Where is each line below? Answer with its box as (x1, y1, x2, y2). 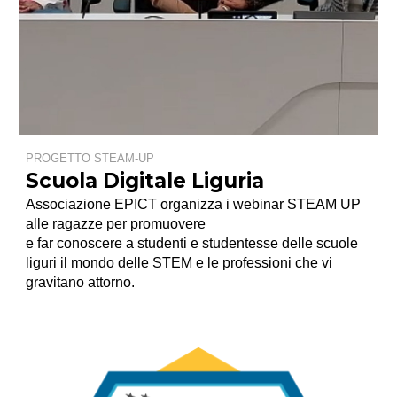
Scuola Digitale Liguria (26, 167, 265, 193)
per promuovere (103, 215, 206, 231)
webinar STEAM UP (233, 196, 362, 212)
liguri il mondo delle (26, 254, 153, 270)
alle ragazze (26, 215, 104, 231)
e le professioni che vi (196, 254, 333, 270)
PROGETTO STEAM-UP (26, 151, 155, 165)
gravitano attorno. (26, 274, 136, 290)
